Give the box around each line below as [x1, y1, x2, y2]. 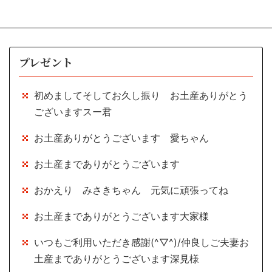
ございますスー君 [34, 106, 112, 118]
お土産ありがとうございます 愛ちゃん [34, 132, 209, 144]
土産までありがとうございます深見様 [34, 253, 199, 265]
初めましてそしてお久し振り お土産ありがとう [34, 89, 248, 102]
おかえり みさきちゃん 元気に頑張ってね [34, 184, 228, 197]
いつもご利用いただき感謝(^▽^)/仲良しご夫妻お [34, 236, 249, 249]
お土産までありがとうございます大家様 [34, 210, 209, 223]
